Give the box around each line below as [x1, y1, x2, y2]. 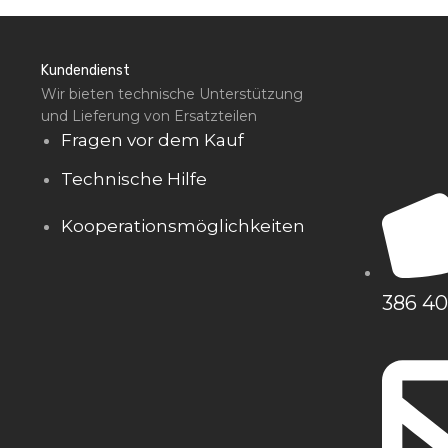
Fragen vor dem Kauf [61, 130, 245, 150]
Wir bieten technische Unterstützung [41, 85, 304, 103]
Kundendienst [41, 62, 131, 79]
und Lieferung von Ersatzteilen [41, 107, 258, 125]
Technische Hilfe [61, 169, 208, 189]
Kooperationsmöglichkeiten [61, 216, 306, 236]
